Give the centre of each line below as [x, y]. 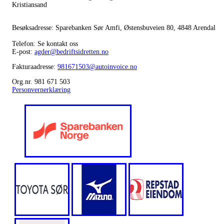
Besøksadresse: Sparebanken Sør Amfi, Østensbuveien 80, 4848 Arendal [114, 27]
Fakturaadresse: [35, 66]
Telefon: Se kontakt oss [45, 43]
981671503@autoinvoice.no [97, 66]
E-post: [23, 51]
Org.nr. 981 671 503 [41, 81]
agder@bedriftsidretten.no [71, 51]
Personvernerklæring [41, 89]
